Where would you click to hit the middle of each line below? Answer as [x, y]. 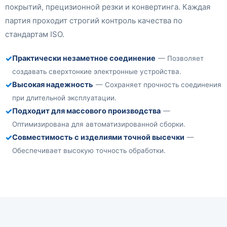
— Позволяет [181, 59]
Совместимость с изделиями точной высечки [98, 138]
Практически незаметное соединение [84, 59]
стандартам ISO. [35, 34]
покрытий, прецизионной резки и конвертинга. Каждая [108, 7]
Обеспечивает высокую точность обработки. [89, 151]
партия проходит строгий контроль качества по [94, 21]
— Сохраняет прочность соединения [159, 85]
